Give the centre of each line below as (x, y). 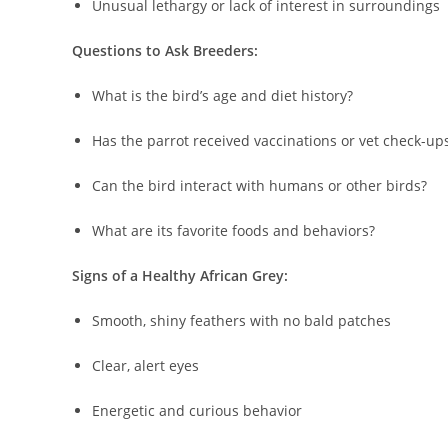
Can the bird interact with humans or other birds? (259, 186)
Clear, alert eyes (145, 366)
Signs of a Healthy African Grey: (180, 276)
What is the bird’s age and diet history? (222, 96)
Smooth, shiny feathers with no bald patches (241, 321)
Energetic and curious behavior (197, 411)
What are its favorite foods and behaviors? (233, 231)
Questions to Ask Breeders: (165, 51)
